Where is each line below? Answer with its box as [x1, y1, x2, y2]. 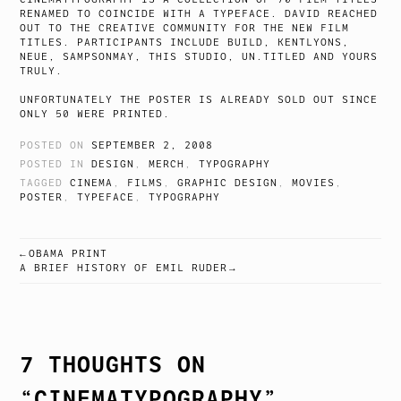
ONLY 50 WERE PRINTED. [20, 108, 228, 121]
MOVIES [292, 176, 336, 189]
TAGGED [20, 176, 71, 189]
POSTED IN [20, 158, 92, 170]
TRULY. [20, 64, 64, 77]
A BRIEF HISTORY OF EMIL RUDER [20, 261, 228, 274]
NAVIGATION [19, 294, 199, 327]
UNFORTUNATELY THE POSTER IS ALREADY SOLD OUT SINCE [20, 94, 379, 107]
